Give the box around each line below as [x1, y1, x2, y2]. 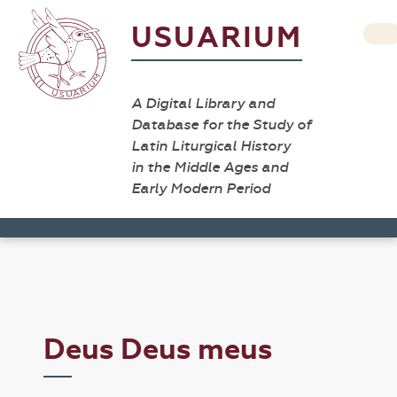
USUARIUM [131, 20, 302, 55]
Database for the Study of [131, 116, 312, 133]
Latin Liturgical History [131, 137, 291, 154]
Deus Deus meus [43, 332, 273, 367]
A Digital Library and [131, 95, 275, 112]
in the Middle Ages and [131, 159, 288, 175]
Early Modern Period [131, 180, 270, 197]
